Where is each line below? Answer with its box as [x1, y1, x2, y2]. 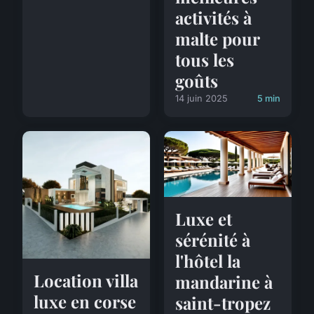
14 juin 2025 [175, 93, 228, 104]
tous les [175, 48, 234, 71]
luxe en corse [34, 289, 136, 313]
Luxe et [175, 207, 232, 231]
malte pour [175, 27, 259, 50]
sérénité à [175, 228, 250, 252]
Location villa [34, 268, 138, 292]
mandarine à [175, 271, 273, 294]
